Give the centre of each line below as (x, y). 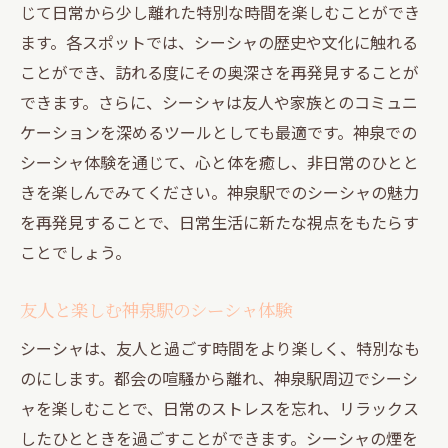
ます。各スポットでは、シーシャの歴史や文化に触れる (219, 41)
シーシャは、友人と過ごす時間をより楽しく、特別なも (220, 347)
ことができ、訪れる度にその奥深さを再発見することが (219, 71)
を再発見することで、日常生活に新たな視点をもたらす (219, 221)
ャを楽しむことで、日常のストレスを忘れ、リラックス (219, 407)
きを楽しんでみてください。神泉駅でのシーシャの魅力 (219, 191)
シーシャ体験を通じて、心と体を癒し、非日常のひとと (219, 161)
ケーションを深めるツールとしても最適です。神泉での (218, 131)
